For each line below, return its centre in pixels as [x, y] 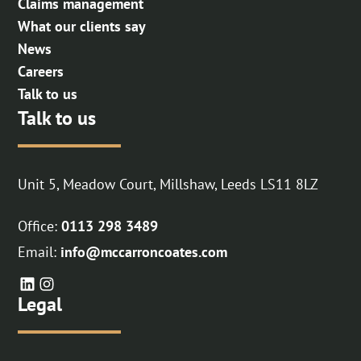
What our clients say [82, 26]
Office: [40, 226]
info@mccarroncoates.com [144, 251]
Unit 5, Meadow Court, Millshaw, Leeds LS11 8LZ [168, 184]
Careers [41, 71]
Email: [39, 251]
